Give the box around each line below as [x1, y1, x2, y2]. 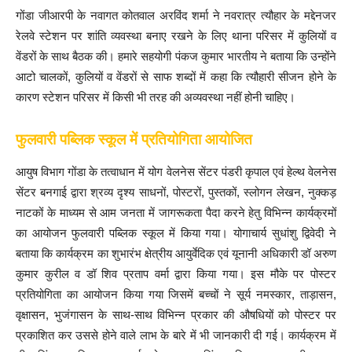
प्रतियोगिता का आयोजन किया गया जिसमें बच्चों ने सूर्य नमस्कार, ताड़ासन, [16, 288, 336, 302]
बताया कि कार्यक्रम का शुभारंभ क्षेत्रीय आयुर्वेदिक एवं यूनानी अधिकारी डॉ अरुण [16, 247, 336, 261]
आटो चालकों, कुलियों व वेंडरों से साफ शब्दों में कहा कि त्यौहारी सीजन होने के [16, 70, 336, 84]
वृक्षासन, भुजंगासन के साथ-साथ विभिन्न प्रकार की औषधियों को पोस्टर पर [16, 308, 336, 322]
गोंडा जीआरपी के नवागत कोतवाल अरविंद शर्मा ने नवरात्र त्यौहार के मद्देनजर [16, 9, 336, 23]
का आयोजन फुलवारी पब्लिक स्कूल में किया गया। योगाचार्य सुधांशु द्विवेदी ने [16, 226, 336, 240]
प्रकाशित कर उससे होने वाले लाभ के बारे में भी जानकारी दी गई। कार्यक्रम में [16, 328, 336, 343]
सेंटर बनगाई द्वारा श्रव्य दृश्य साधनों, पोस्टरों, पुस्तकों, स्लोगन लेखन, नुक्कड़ [16, 185, 336, 200]
